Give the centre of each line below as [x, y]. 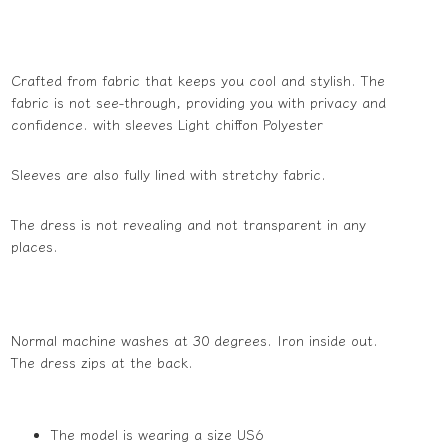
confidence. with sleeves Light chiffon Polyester [166, 124]
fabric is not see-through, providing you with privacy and [198, 102]
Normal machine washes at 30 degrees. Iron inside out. [194, 340]
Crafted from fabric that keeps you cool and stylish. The [197, 80]
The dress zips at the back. [101, 362]
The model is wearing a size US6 [156, 434]
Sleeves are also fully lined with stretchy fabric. [168, 174]
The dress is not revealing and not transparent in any [188, 224]
